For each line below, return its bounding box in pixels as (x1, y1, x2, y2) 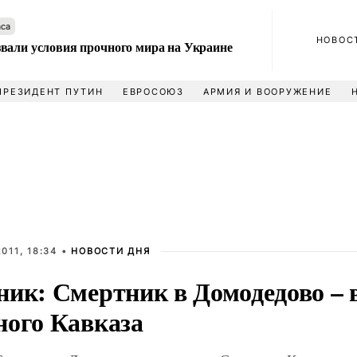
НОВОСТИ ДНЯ (71, 245, 151, 257)
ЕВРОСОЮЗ (122, 86, 184, 97)
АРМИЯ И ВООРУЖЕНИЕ (202, 86, 332, 97)
